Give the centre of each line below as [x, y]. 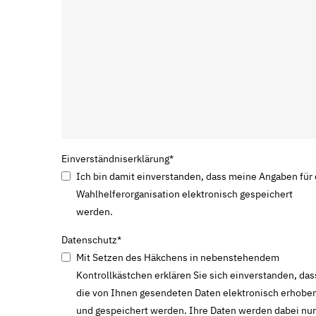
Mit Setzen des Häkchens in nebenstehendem [178, 257]
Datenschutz [89, 239]
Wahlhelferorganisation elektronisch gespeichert [184, 194]
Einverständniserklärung [115, 158]
